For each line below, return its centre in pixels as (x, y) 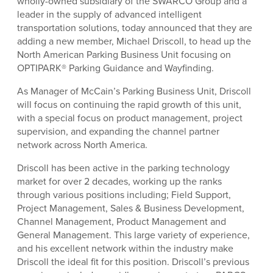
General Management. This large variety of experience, (133, 235)
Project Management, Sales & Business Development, (131, 208)
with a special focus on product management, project (130, 118)
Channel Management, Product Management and (122, 222)
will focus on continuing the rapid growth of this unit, (129, 105)
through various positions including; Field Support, (124, 195)
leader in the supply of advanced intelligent (109, 14)
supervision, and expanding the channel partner (118, 131)
